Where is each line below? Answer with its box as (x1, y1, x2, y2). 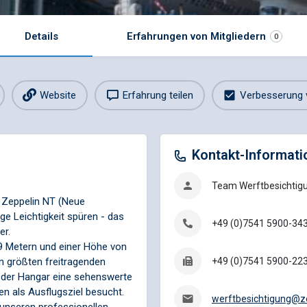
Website (40, 88, 76, 101)
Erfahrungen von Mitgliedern (127, 29, 266, 42)
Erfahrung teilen (123, 88, 193, 101)
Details (25, 29, 58, 42)
